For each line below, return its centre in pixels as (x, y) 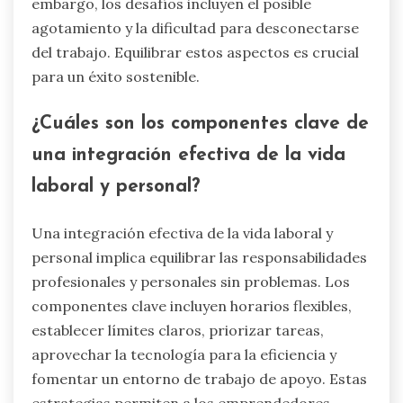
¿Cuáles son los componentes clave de (200, 123)
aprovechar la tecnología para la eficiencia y (184, 354)
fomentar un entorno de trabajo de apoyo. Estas (199, 378)
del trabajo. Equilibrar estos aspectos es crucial (195, 53)
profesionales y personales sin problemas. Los (191, 281)
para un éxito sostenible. (116, 77)
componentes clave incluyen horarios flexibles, (192, 305)
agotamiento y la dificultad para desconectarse (195, 28)
